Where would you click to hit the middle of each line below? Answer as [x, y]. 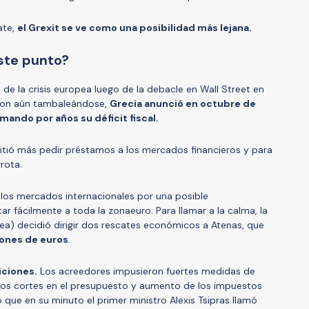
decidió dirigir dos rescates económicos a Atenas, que [141, 225]
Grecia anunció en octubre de [183, 103]
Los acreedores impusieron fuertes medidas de [146, 271]
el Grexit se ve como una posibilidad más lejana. [136, 27]
